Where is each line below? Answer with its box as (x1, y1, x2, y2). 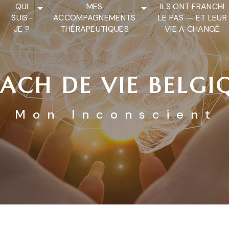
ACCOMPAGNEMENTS (53, 12, 136, 23)
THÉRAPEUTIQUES (60, 24, 129, 34)
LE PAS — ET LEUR (157, 12, 227, 23)
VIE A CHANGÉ (164, 24, 220, 34)
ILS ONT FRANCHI (159, 1, 225, 12)
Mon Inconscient (14, 106, 217, 122)
